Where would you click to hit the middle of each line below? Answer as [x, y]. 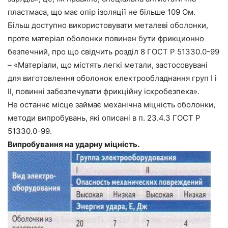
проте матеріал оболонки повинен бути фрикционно [106, 38]
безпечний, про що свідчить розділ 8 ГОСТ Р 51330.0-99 [113, 51]
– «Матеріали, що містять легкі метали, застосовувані [108, 65]
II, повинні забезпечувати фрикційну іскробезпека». [104, 91]
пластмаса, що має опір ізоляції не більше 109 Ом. [102, 12]
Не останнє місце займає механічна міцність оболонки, [111, 104]
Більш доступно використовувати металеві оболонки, [108, 25]
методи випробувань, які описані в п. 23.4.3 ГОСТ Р [104, 118]
